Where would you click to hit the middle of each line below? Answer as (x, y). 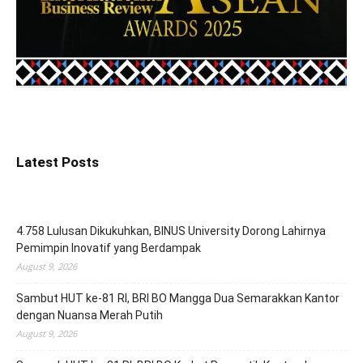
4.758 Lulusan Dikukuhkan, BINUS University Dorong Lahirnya (171, 231)
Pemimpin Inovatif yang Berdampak (109, 248)
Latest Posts (58, 162)
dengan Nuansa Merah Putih (90, 316)
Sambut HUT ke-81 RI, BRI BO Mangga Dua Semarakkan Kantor (178, 299)
